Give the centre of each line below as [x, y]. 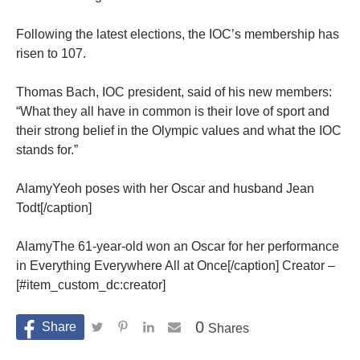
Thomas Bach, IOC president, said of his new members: [174, 92]
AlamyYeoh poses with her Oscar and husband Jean [165, 189]
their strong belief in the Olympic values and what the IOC [179, 131]
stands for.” [47, 150]
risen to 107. [51, 54]
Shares [229, 329]
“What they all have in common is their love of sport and [173, 112]
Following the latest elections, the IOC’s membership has [178, 35]
